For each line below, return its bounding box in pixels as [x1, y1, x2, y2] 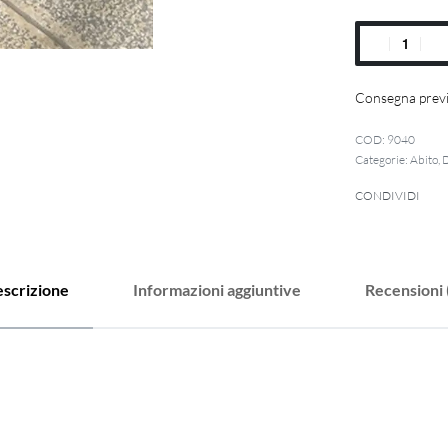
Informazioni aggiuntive [133, 280, 301, 299]
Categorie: [355, 152, 411, 167]
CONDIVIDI [355, 188, 421, 203]
